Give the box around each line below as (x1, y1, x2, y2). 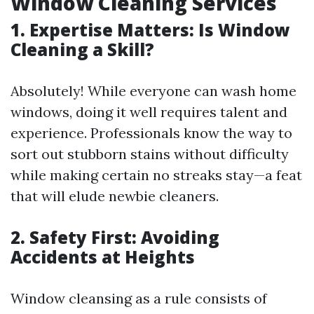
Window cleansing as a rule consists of (11, 289, 267, 307)
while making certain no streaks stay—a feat (11, 166, 302, 184)
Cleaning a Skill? (11, 38, 154, 61)
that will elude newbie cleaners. (11, 187, 219, 205)
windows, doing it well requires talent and (11, 103, 287, 121)
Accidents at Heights (11, 245, 195, 268)
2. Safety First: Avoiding (11, 226, 219, 249)
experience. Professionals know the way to (11, 124, 292, 142)
